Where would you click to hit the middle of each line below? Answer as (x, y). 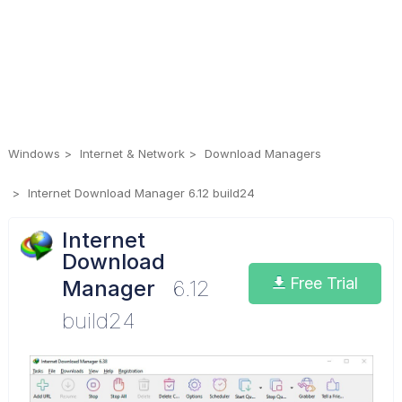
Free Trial (321, 283)
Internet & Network (132, 153)
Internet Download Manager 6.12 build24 (141, 193)
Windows (34, 153)
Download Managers (262, 153)
